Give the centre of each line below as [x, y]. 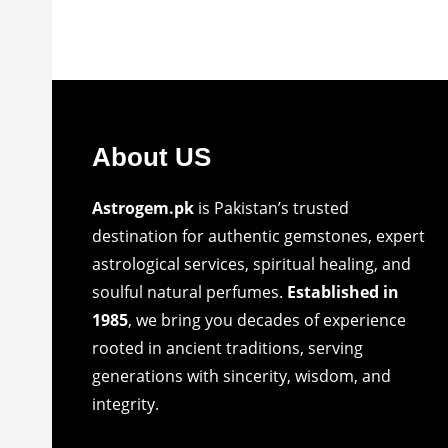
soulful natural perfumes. [189, 292]
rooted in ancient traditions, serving [227, 348]
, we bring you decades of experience [267, 320]
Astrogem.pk [143, 208]
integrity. [125, 404]
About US [151, 157]
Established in [343, 292]
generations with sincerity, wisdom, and [241, 376]
